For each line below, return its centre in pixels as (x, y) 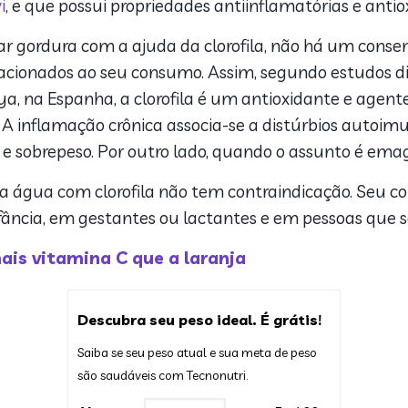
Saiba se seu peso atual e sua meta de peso (197, 353)
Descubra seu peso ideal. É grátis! (199, 320)
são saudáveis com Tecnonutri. (163, 376)
